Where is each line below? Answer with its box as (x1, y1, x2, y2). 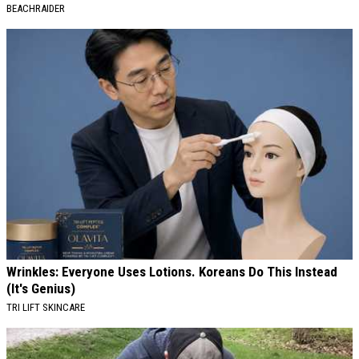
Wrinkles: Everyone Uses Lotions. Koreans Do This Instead (6, 263, 337, 280)
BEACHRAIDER (6, 2, 65, 14)
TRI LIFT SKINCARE (6, 301, 85, 313)
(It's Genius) (6, 280, 75, 296)
